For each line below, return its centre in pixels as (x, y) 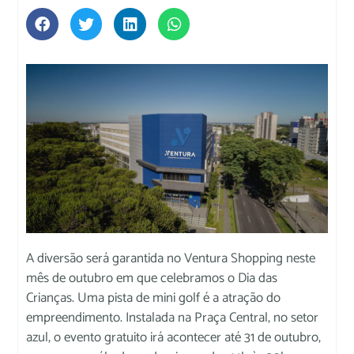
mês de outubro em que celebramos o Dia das (152, 278)
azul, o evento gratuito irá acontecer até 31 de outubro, (174, 337)
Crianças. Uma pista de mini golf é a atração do (154, 298)
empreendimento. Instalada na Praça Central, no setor (173, 317)
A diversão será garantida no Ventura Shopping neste (171, 258)
